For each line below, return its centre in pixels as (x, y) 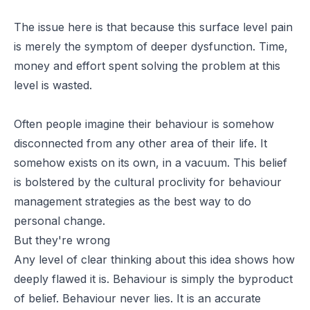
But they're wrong (62, 240)
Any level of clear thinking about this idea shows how (154, 259)
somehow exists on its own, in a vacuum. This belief (151, 162)
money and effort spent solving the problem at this (147, 65)
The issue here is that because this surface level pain (153, 27)
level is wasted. (55, 85)
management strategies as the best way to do (133, 201)
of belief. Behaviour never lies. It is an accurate (137, 298)
